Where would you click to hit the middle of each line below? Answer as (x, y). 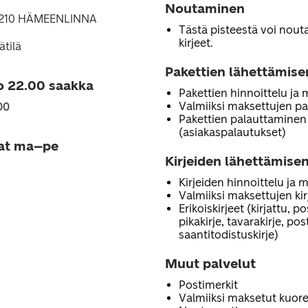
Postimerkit (208, 285)
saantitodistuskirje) (229, 235)
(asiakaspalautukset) (232, 132)
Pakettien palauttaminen (243, 119)
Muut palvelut (210, 264)
